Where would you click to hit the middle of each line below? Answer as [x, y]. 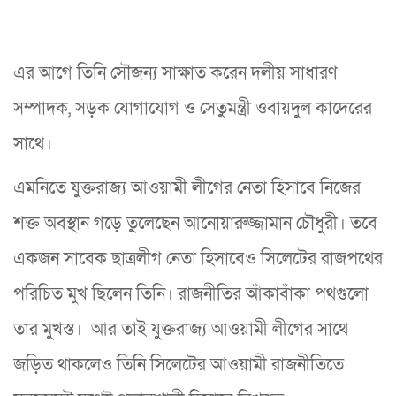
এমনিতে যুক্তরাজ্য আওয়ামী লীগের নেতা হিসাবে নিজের [187, 188]
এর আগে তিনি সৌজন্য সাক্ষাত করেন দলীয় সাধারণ [175, 73]
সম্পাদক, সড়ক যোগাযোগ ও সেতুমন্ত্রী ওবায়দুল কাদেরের [193, 108]
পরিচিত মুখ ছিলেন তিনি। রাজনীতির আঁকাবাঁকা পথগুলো [191, 294]
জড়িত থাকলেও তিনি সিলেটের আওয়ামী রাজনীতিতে [179, 365]
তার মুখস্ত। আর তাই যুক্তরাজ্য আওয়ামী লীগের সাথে [181, 329]
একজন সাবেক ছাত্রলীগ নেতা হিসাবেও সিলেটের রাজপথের [198, 259]
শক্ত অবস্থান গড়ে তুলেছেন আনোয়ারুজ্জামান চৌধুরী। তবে [195, 223]
